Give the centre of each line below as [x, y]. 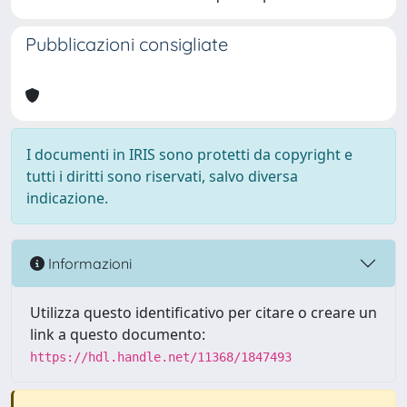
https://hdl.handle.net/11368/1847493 [161, 357]
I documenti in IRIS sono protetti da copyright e [189, 154]
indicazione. [67, 198]
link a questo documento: [118, 334]
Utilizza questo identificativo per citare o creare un [203, 313]
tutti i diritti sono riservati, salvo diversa [162, 176]
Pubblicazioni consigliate [127, 44]
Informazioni [88, 263]
